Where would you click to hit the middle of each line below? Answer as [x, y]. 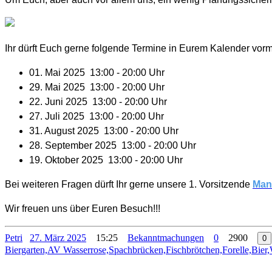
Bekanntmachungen [166, 238]
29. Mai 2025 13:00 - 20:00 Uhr [97, 87]
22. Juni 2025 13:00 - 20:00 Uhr [98, 102]
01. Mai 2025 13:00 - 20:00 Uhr [97, 73]
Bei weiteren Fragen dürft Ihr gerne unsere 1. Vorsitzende [129, 185]
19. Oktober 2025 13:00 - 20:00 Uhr [106, 160]
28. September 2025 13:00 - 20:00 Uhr [113, 146]
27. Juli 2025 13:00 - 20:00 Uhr [97, 117]
